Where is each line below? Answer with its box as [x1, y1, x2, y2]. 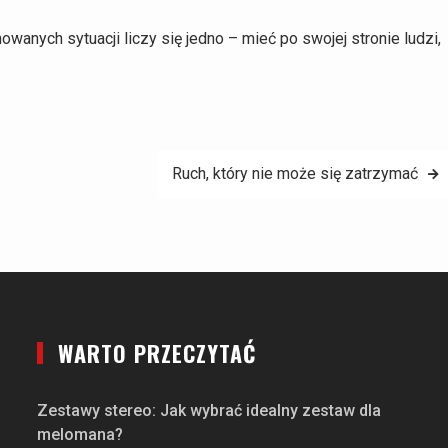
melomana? [37, 424, 124, 444]
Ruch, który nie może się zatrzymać [172, 163, 418, 183]
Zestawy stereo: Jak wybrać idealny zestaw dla [37, 400, 382, 420]
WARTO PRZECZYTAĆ [58, 336, 257, 369]
